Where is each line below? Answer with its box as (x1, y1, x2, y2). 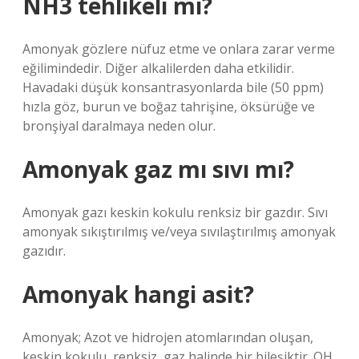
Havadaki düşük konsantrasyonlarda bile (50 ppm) (22, 79, 324, 96)
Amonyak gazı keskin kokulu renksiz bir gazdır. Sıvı (22, 204, 328, 221)
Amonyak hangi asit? (22, 279, 254, 309)
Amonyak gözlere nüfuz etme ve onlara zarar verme (22, 40, 335, 58)
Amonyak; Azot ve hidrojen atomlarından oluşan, (22, 329, 313, 346)
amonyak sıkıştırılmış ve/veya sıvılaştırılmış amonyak (22, 223, 336, 240)
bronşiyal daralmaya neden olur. (22, 117, 216, 135)
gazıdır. (22, 242, 66, 260)
